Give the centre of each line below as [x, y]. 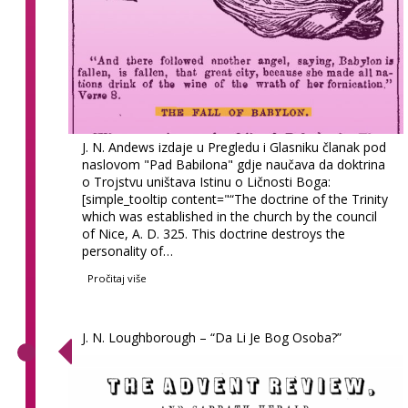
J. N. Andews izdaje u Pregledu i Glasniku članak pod [235, 148]
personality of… [128, 251]
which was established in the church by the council [230, 217]
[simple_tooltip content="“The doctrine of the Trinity [235, 199]
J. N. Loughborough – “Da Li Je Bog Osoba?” [212, 338]
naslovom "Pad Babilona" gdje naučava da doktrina [234, 165]
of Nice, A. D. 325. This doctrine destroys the [214, 234]
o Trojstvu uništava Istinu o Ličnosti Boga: [210, 182]
